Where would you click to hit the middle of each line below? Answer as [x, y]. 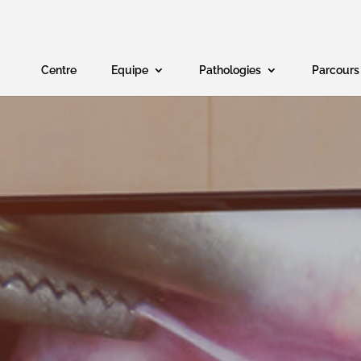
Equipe [130, 70]
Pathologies [230, 70]
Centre [59, 70]
